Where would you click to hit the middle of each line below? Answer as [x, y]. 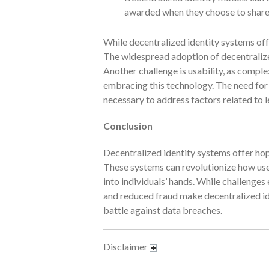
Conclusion [128, 125]
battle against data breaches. [163, 210]
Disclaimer [126, 246]
